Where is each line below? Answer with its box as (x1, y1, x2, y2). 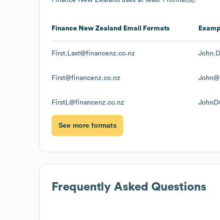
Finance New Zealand (52, 25, 122, 32)
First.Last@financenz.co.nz (52, 50, 135, 57)
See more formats (58, 121, 117, 130)
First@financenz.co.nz (52, 74, 120, 82)
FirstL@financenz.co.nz (52, 99, 124, 106)
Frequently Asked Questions (52, 181, 206, 193)
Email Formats (122, 25, 170, 32)
